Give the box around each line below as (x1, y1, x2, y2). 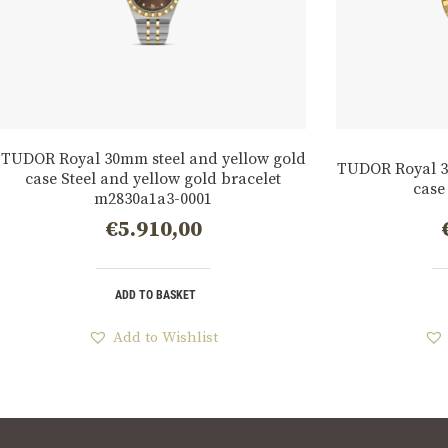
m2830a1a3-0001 (94, 188, 212, 209)
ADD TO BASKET (115, 288, 196, 303)
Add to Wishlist (113, 328, 218, 348)
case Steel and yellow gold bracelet (25, 168, 281, 189)
